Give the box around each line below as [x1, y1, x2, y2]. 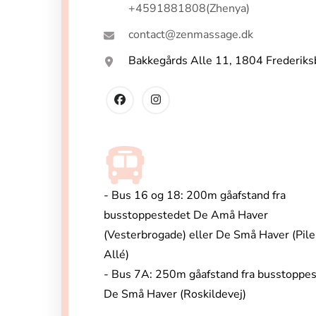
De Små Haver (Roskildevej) [104, 286, 246, 303]
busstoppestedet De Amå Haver [104, 207, 268, 224]
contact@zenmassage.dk [128, 27, 253, 43]
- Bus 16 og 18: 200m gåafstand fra [104, 188, 286, 204]
